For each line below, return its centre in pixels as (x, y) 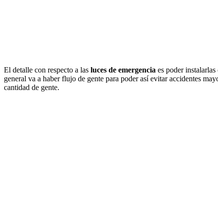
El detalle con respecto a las (47, 70)
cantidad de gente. (32, 87)
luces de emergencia (123, 70)
